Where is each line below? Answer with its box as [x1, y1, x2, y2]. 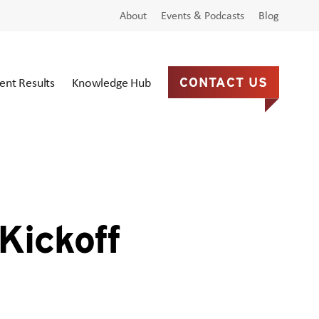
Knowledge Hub [72, 73, 151, 91]
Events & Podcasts [160, 8, 244, 23]
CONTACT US [179, 75, 268, 90]
